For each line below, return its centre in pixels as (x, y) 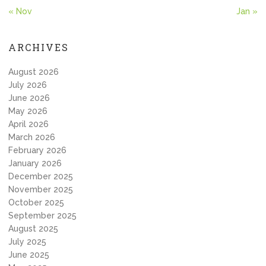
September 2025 (42, 216)
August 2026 (34, 72)
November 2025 (41, 189)
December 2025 (41, 176)
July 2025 (27, 242)
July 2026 (28, 85)
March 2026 (32, 137)
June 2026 (29, 98)
